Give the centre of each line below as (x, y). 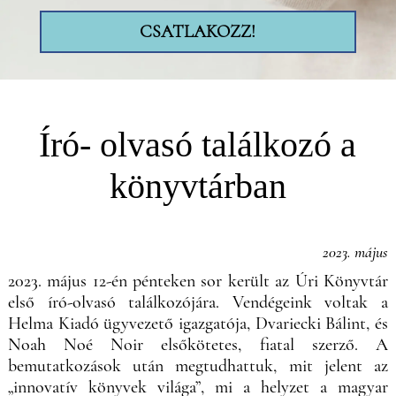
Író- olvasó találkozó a (198, 144)
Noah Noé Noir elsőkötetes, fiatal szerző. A (198, 344)
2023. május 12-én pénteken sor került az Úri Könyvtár (198, 281)
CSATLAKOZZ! (198, 31)
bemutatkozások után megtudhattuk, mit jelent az (198, 366)
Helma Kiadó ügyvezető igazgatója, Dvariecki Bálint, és (198, 323)
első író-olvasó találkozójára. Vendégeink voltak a (198, 302)
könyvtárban (198, 186)
